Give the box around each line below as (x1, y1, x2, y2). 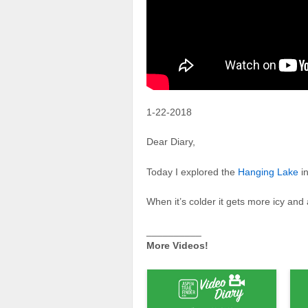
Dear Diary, (146, 136, 195, 148)
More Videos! (146, 240, 208, 252)
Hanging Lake (238, 166, 298, 177)
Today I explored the (146, 166, 238, 177)
